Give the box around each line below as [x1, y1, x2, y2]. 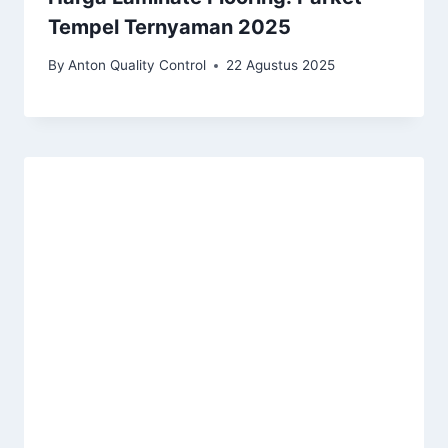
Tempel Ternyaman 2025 [48, 14, 291, 39]
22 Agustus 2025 [226, 57, 336, 74]
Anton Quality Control [68, 57, 207, 74]
